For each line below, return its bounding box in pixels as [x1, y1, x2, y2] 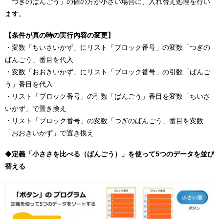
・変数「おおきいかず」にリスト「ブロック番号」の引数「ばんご [5, 67, 210, 76]
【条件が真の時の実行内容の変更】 [5, 31, 114, 39]
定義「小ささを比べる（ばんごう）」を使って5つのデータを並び [12, 150, 214, 158]
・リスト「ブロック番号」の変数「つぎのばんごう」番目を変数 [5, 116, 203, 125]
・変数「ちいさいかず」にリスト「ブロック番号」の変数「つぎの [5, 43, 210, 51]
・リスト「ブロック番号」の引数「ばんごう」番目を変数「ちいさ [5, 92, 210, 100]
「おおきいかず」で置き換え [5, 129, 94, 137]
